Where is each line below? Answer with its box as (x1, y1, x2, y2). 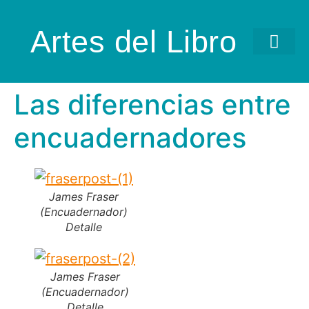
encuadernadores (14, 121, 246, 154)
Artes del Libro (30, 23, 237, 59)
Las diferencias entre (14, 88, 291, 121)
